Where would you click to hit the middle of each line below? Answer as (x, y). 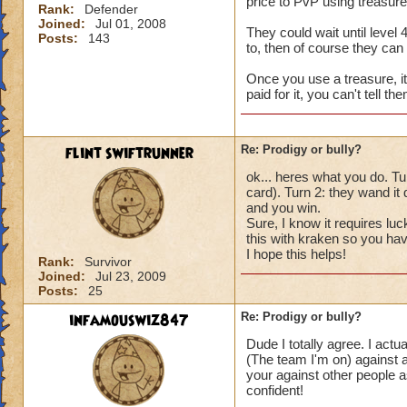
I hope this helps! (296, 254)
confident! (275, 390)
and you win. (283, 208)
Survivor (108, 262)
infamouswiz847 (129, 321)
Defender (111, 9)
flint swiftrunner (129, 154)
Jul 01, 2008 (131, 24)
